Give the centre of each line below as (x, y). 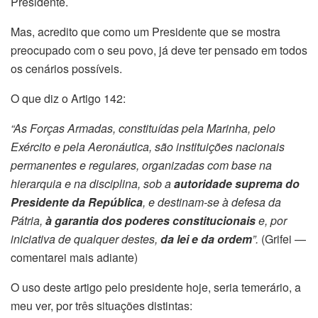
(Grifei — (284, 239)
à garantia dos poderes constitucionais (150, 220)
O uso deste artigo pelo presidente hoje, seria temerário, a (156, 287)
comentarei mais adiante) (74, 257)
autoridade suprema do (237, 183)
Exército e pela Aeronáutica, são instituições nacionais (148, 147)
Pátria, (28, 220)
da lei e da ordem (206, 239)
